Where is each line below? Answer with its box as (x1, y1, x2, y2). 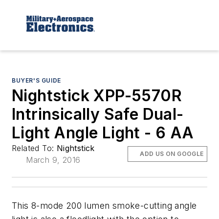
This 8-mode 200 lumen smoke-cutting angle (12, 200, 197, 211)
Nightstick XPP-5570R (12, 86, 182, 105)
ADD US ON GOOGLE (140, 150, 204, 157)
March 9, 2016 (26, 154, 81, 165)
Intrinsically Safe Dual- (12, 104, 184, 124)
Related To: (12, 143, 57, 153)
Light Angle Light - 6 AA (12, 123, 194, 142)
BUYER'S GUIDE (12, 76, 61, 84)
